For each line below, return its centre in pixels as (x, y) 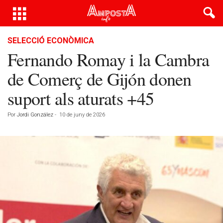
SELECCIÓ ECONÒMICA (51, 41)
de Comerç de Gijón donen (100, 79)
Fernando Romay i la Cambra (109, 59)
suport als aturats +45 (81, 98)
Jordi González (35, 115)
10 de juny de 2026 (82, 115)
